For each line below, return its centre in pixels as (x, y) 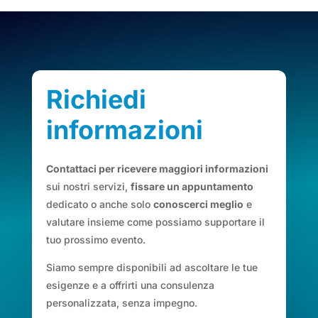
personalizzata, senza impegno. (121, 303)
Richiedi (96, 100)
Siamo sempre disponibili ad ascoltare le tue (152, 268)
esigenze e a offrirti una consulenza (130, 285)
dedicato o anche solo (99, 204)
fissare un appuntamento (192, 187)
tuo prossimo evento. (95, 240)
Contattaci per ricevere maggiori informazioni (157, 169)
